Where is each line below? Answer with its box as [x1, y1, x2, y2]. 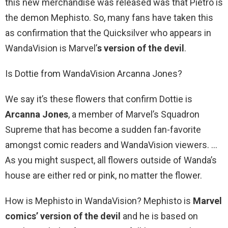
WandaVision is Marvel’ [5, 43, 97, 54]
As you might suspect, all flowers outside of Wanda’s [5, 155, 217, 166]
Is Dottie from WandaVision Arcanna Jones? [5, 68, 182, 79]
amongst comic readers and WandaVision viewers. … [5, 139, 217, 151]
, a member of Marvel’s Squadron [68, 109, 199, 120]
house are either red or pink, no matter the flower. [5, 170, 202, 181]
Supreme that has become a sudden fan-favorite [5, 124, 201, 135]
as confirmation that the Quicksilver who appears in [5, 27, 211, 39]
